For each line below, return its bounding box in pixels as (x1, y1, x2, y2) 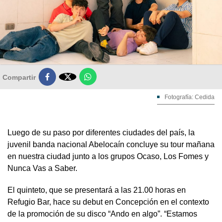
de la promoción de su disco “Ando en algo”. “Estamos (7, 209, 197, 218)
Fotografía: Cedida (165, 93, 215, 101)
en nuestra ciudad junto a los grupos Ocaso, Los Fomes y (7, 152, 209, 161)
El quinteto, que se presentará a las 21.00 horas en (7, 185, 186, 194)
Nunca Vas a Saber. (7, 164, 77, 172)
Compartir (2, 73, 36, 81)
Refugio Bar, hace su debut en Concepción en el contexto (7, 197, 209, 206)
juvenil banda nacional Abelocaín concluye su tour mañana (7, 140, 215, 149)
